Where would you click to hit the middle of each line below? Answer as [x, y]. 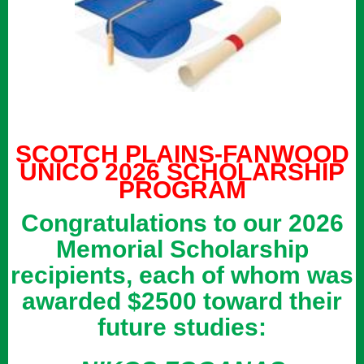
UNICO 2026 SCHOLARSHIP [182, 171]
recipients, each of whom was [182, 275]
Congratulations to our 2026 [182, 223]
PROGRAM [182, 189]
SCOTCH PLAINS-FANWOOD [182, 154]
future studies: [182, 327]
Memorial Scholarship [182, 249]
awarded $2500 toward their [182, 301]
